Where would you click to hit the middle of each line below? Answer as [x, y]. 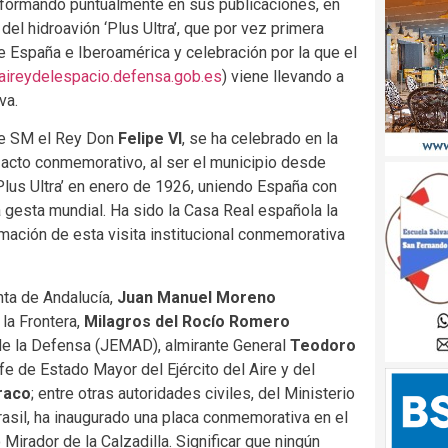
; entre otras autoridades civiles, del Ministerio [193, 393]
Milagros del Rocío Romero [187, 321]
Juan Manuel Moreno [196, 297]
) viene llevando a [283, 76]
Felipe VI [150, 139]
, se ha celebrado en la [260, 139]
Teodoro [323, 345]
